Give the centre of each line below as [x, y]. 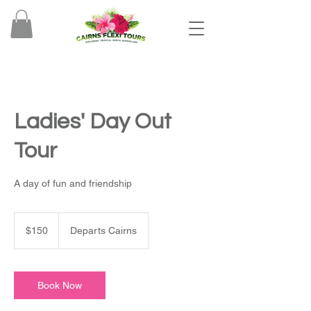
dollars [25, 232]
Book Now [60, 285]
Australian [31, 224]
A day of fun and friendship [73, 183]
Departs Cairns [103, 230]
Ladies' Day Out [93, 121]
